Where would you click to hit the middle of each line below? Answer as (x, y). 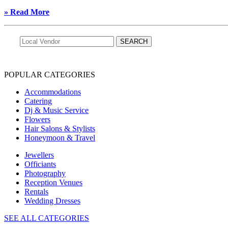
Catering (38, 101)
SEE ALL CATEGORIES (47, 218)
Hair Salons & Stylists (60, 129)
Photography (45, 174)
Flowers (37, 120)
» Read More (27, 12)
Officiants (40, 164)
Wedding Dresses (52, 201)
